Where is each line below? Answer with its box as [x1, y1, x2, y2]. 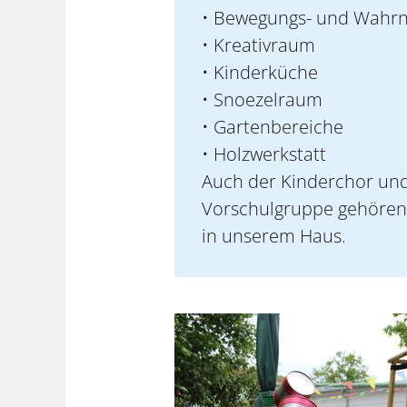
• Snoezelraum [202, 87, 323, 112]
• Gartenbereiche [202, 114, 343, 139]
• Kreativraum [202, 33, 315, 57]
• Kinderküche [202, 60, 318, 84]
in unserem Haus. [202, 223, 346, 248]
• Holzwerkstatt [202, 142, 326, 166]
